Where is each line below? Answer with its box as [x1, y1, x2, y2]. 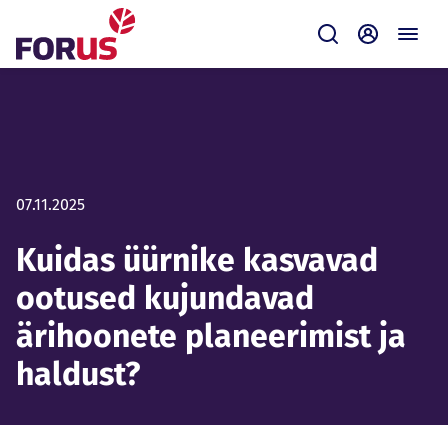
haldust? [16, 355, 140, 393]
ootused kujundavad [16, 279, 314, 317]
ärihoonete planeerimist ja [16, 317, 406, 355]
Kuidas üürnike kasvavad [16, 241, 378, 279]
